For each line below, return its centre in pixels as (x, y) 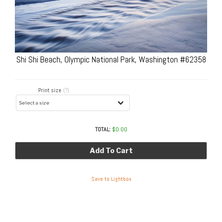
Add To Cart (111, 150)
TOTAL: (103, 129)
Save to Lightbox (111, 179)
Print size (51, 90)
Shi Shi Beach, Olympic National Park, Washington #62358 (111, 60)
